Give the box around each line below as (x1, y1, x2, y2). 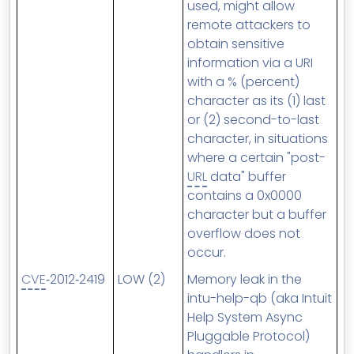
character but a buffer (187, 205, 326, 224)
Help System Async (187, 308, 303, 326)
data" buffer (207, 168, 286, 186)
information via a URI (187, 54, 313, 72)
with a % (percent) (187, 73, 299, 91)
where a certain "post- (187, 149, 326, 167)
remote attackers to (187, 16, 311, 34)
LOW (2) (118, 270, 165, 288)
